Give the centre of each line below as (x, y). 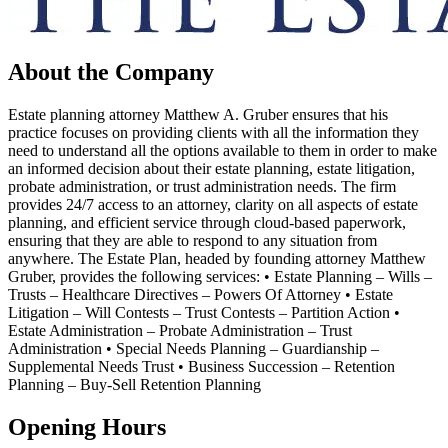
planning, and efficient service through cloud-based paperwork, (207, 222)
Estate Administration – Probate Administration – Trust (180, 330)
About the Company (111, 71)
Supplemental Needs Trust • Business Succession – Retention (201, 366)
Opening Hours (87, 426)
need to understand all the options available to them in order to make (222, 150)
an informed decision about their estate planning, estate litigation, (211, 168)
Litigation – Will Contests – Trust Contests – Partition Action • (204, 312)
